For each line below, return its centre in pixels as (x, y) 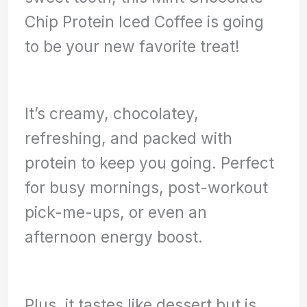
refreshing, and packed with (129, 138)
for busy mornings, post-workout (147, 188)
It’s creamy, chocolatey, (112, 114)
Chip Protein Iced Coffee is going (145, 21)
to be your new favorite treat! (133, 46)
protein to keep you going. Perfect (150, 163)
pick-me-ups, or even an (116, 212)
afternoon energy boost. (114, 237)
